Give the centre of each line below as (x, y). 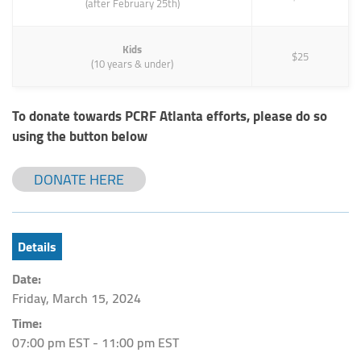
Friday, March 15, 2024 (77, 298)
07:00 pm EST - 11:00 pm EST (95, 342)
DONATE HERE (79, 179)
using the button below (80, 136)
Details (37, 247)
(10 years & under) (132, 64)
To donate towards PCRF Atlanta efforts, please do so (170, 116)
